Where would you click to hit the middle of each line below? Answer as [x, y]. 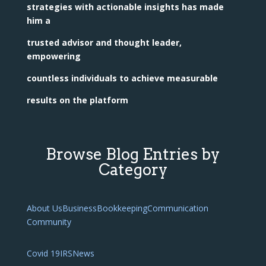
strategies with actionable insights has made [125, 7]
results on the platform [77, 100]
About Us [44, 208]
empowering [53, 56]
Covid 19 [43, 254]
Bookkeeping [122, 208]
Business [79, 208]
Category [133, 170]
